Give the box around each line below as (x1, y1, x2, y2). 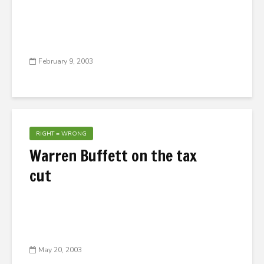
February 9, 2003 (38, 57, 93, 67)
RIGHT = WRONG (36, 130, 87, 138)
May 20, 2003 (38, 245, 82, 255)
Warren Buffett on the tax (29, 145, 197, 167)
